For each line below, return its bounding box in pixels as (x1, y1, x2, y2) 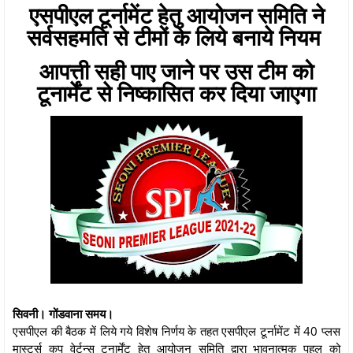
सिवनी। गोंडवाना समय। (13, 305, 117, 321)
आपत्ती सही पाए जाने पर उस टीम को (39, 55, 314, 86)
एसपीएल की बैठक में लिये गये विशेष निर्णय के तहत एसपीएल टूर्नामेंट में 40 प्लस (13, 322, 340, 339)
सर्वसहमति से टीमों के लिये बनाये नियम (27, 21, 326, 52)
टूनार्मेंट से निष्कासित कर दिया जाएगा (37, 77, 316, 108)
